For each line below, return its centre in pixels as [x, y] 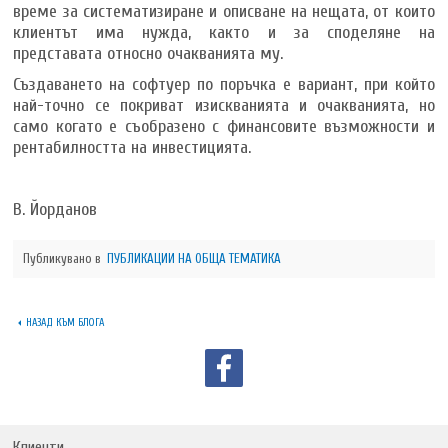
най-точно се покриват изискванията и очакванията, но [224, 105]
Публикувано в [64, 258]
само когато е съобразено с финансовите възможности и [224, 126]
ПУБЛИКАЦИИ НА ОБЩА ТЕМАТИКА [194, 258]
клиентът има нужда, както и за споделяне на [224, 32]
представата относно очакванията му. [148, 53]
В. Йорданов [55, 209]
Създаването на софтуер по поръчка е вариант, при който [224, 84]
